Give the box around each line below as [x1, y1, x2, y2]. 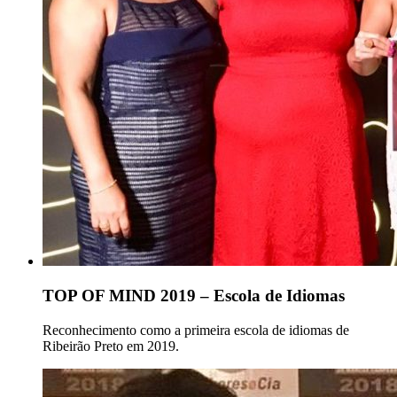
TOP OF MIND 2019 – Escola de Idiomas [43, 285, 345, 305]
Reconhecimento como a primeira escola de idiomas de [43, 322, 349, 338]
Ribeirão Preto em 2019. [43, 338, 179, 354]
